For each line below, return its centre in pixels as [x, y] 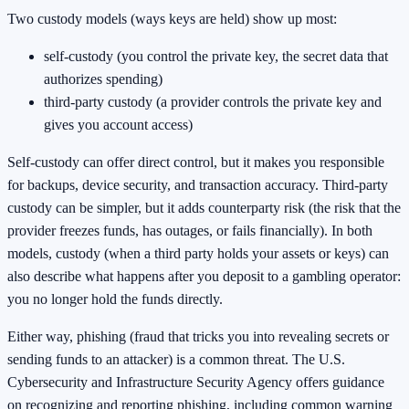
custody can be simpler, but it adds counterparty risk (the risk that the [204, 208]
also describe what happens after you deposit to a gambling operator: [204, 277]
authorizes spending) [103, 79]
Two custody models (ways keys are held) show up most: [172, 19]
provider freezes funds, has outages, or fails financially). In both [190, 231]
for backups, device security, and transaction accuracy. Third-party [198, 185]
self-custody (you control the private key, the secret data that [216, 57]
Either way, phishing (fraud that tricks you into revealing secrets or [198, 337]
